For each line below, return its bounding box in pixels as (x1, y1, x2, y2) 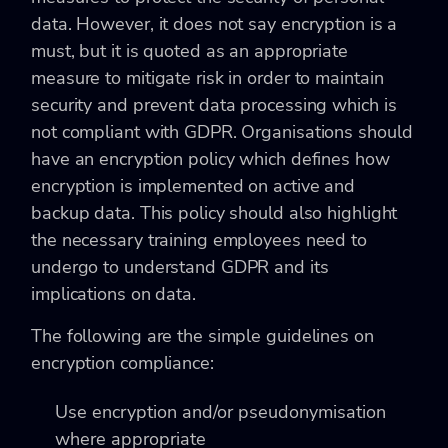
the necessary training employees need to (31, 227, 367, 252)
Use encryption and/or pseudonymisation (55, 399, 386, 424)
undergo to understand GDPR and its (31, 254, 329, 279)
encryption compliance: (31, 350, 214, 375)
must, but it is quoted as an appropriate (31, 38, 348, 63)
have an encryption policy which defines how (31, 146, 390, 171)
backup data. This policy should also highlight (31, 200, 398, 225)
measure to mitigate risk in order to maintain (31, 65, 384, 90)
